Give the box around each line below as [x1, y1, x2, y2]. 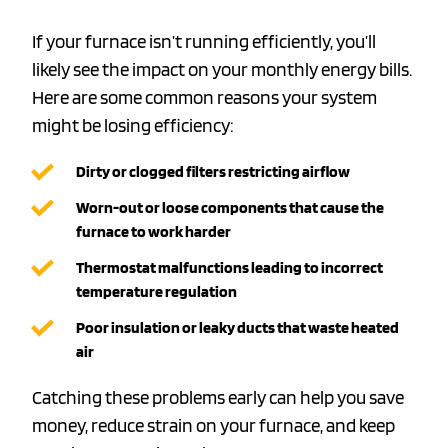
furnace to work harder [76, 222, 231, 242]
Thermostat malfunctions [76, 258, 249, 278]
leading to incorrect [249, 258, 383, 278]
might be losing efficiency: [32, 114, 234, 138]
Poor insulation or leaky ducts [76, 318, 275, 338]
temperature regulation [76, 282, 237, 302]
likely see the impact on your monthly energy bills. [32, 58, 412, 82]
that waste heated [275, 318, 399, 338]
